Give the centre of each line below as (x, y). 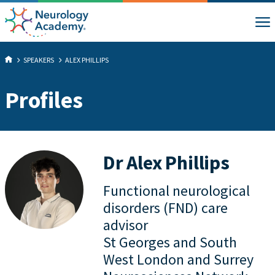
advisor (126, 225)
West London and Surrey (178, 259)
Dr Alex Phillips (166, 163)
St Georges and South (170, 242)
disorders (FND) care (165, 208)
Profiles (44, 100)
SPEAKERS (39, 60)
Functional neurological (176, 191)
